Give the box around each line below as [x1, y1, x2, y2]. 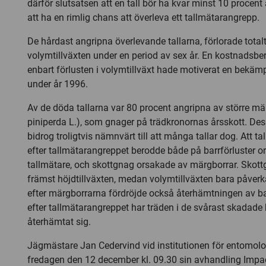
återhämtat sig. [27, 216, 91, 227]
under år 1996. [27, 78, 88, 90]
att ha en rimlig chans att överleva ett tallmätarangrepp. [27, 12, 259, 23]
